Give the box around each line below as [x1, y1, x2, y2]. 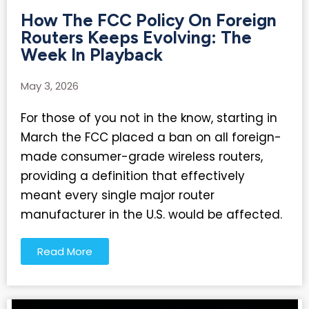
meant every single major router [21, 187, 215, 204]
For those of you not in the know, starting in [21, 110, 277, 127]
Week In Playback [21, 44, 163, 66]
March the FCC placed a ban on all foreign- [21, 129, 281, 146]
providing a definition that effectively [21, 168, 245, 185]
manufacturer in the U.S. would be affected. [21, 206, 282, 223]
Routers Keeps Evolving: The [21, 27, 252, 48]
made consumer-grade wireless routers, [21, 148, 263, 166]
